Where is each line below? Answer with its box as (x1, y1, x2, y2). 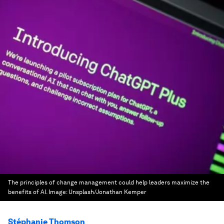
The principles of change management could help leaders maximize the (8, 179, 209, 186)
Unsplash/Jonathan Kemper (68, 188, 146, 195)
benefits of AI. (8, 188, 47, 195)
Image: (48, 188, 68, 195)
